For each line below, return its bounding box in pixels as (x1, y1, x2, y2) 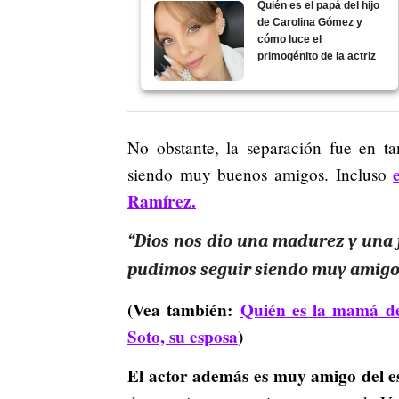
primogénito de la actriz (257, 49, 377, 62)
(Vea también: (127, 297, 240, 322)
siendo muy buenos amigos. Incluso (127, 162, 394, 185)
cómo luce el (257, 32, 322, 45)
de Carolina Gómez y (257, 15, 363, 28)
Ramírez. (127, 188, 196, 214)
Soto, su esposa (127, 323, 238, 349)
